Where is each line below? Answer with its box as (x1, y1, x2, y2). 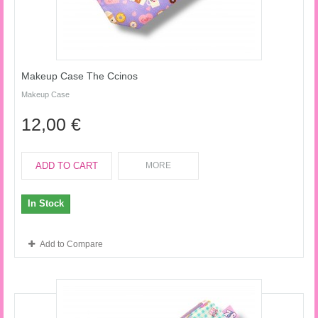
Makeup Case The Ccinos (21, 70, 138, 82)
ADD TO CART (35, 160, 98, 171)
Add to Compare (40, 239, 103, 249)
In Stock (28, 198, 64, 209)
